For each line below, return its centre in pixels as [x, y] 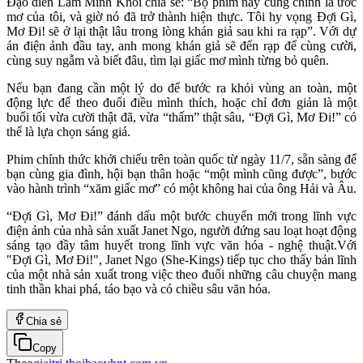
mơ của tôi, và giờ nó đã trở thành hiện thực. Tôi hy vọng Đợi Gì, [181, 16]
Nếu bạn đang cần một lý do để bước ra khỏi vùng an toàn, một [181, 88]
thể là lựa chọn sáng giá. [68, 131]
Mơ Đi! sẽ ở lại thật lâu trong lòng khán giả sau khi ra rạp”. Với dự [181, 31]
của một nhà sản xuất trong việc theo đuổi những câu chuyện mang [181, 274]
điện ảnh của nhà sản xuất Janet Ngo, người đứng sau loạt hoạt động [181, 230]
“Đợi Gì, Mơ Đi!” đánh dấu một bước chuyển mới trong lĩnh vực [181, 216]
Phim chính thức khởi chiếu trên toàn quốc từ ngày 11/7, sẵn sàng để [181, 159]
